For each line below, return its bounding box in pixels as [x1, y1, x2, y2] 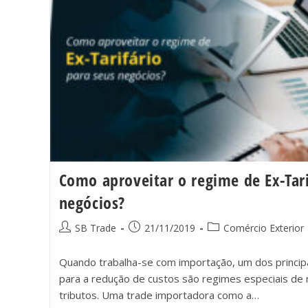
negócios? [58, 190, 125, 214]
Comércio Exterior [223, 221, 304, 234]
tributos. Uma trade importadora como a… [58, 287, 259, 302]
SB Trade [74, 221, 116, 234]
